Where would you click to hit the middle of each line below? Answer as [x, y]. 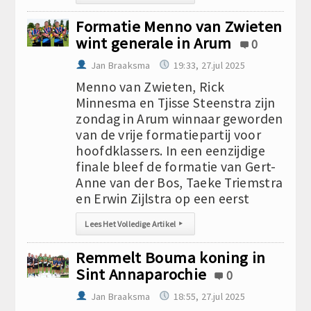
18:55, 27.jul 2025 [209, 296]
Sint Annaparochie [141, 274]
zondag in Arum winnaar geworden [179, 119]
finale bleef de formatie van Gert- [176, 167]
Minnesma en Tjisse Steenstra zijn [176, 103]
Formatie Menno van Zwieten [179, 26]
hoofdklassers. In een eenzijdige [170, 151]
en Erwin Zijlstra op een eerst [163, 199]
